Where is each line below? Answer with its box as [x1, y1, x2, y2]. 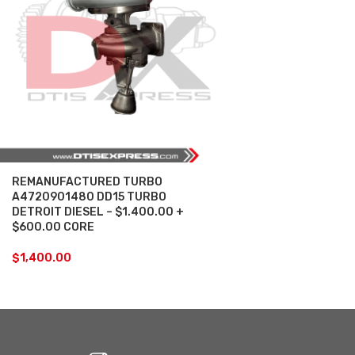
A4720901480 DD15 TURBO [12, 189, 166, 204]
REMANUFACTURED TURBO [12, 174, 162, 189]
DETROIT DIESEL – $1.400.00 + [12, 204, 184, 219]
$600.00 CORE [12, 219, 94, 234]
